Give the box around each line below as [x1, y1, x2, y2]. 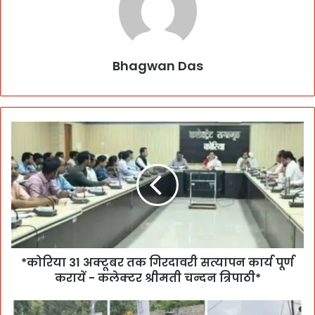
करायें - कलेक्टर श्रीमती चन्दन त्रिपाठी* [54, 269, 261, 286]
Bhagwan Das [112, 56, 203, 75]
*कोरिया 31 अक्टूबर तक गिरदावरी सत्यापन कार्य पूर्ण [21, 254, 294, 271]
